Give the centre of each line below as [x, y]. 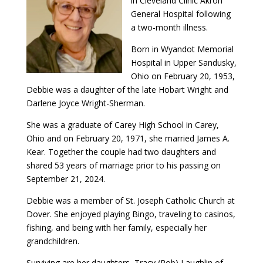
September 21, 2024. [65, 179]
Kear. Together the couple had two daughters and [121, 152]
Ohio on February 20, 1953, [183, 76]
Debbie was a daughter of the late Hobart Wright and [127, 90]
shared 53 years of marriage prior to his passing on [123, 165]
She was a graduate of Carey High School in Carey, [122, 125]
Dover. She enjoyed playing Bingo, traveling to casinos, [131, 214]
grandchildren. [53, 241]
